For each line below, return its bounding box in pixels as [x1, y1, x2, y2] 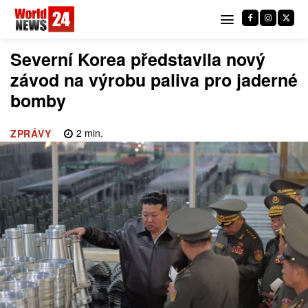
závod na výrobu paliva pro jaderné [10, 67, 298, 92]
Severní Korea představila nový [10, 47, 265, 71]
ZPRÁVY [10, 126, 51, 141]
